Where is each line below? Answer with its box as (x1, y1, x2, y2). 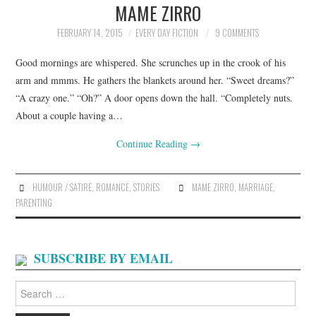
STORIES (133, 180, 159, 194)
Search (15, 279, 42, 293)
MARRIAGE (238, 180, 273, 194)
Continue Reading (116, 136, 190, 150)
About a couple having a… (16, 108, 123, 122)
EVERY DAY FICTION (135, 26, 198, 39)
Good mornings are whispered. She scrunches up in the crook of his (16, 55, 286, 69)
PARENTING (16, 195, 53, 209)
